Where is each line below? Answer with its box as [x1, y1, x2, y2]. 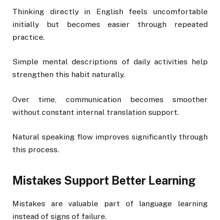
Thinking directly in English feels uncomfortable [12, 7, 208, 17]
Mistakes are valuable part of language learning [12, 199, 208, 209]
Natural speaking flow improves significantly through [12, 132, 208, 141]
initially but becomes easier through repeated [12, 20, 208, 29]
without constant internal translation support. [12, 107, 179, 117]
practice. [12, 32, 45, 42]
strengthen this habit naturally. [12, 70, 125, 80]
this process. [12, 144, 59, 154]
